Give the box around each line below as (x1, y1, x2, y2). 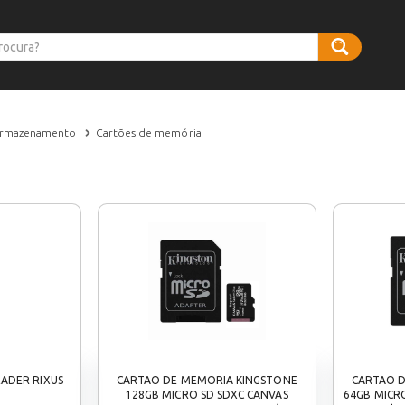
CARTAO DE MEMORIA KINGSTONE (116, 374, 297, 386)
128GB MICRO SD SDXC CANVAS (125, 389, 288, 400)
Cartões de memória (95, 127, 204, 138)
